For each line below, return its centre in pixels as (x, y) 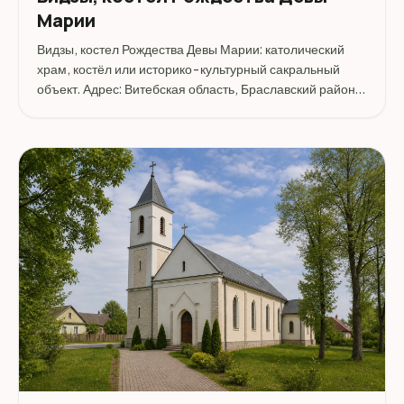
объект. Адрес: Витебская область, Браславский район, (198, 89)
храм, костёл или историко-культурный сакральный (188, 69)
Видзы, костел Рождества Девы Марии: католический (191, 49)
